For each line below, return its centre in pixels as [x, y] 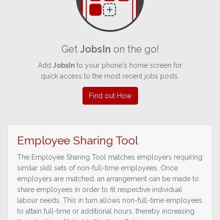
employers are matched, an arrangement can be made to [108, 179]
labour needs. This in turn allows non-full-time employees [110, 201]
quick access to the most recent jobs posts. [110, 76]
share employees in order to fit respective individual [100, 190]
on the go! [135, 49]
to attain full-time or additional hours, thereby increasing [106, 211]
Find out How [110, 96]
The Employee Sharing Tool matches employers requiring [110, 157]
